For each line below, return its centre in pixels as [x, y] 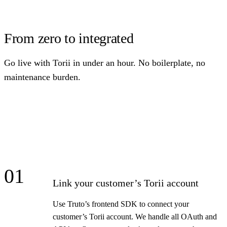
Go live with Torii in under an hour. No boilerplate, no [105, 63]
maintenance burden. [42, 77]
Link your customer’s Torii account [126, 183]
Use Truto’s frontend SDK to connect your [121, 204]
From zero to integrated [69, 38]
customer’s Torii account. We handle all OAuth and [135, 216]
